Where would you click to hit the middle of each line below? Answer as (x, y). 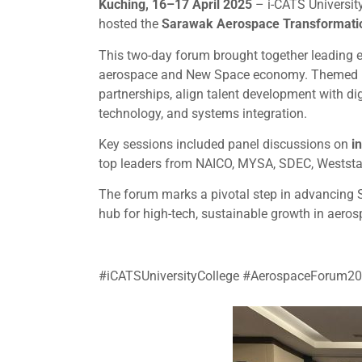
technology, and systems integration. (203, 113)
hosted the (130, 24)
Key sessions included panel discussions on (225, 144)
